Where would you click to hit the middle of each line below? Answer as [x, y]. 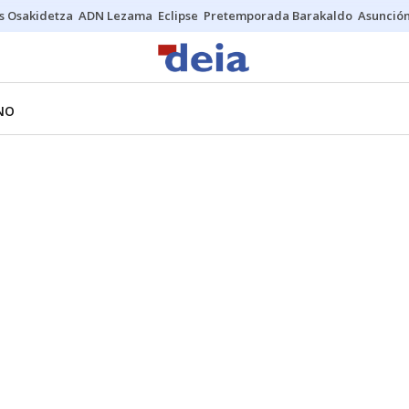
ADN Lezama [115, 16]
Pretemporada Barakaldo [278, 16]
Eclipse [178, 16]
